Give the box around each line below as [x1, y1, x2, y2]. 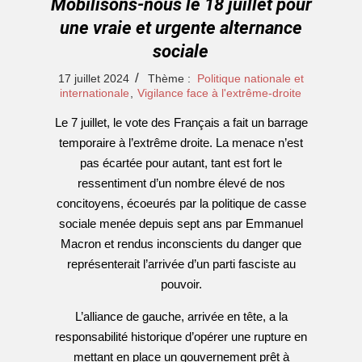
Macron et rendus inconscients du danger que [61, 237, 301, 250]
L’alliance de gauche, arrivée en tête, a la [74, 309, 288, 323]
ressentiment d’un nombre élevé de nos [77, 176, 285, 190]
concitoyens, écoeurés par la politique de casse [56, 196, 306, 210]
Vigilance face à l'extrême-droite [137, 86, 301, 99]
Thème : [148, 72, 191, 85]
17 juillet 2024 [58, 72, 129, 85]
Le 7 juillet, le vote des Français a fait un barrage [54, 116, 308, 129]
